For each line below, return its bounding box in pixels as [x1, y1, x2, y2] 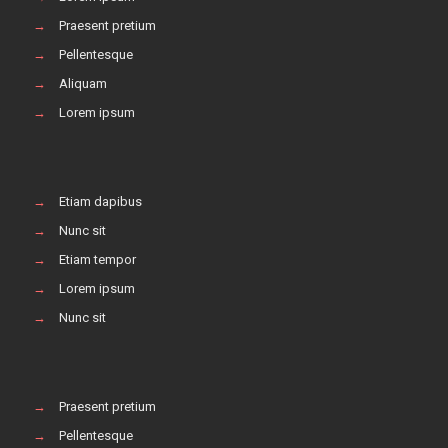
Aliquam [59, 75, 107, 91]
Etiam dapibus [59, 193, 142, 209]
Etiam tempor [59, 251, 136, 267]
